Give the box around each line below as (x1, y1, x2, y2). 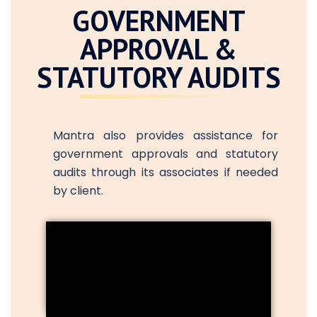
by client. (53, 182, 103, 199)
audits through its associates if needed (53, 163, 278, 180)
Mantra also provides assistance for (53, 127, 278, 144)
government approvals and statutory (53, 145, 278, 162)
